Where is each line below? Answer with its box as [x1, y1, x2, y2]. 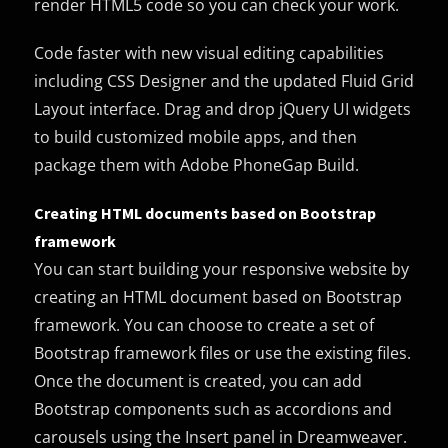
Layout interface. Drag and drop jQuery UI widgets [34, 97, 412, 120]
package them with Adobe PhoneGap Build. [34, 153, 360, 176]
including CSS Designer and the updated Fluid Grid [34, 69, 415, 92]
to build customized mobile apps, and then [34, 125, 358, 148]
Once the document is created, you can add [34, 369, 363, 392]
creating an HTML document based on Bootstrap [34, 285, 403, 308]
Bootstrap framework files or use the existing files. [34, 341, 412, 364]
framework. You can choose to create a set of [34, 313, 375, 336]
